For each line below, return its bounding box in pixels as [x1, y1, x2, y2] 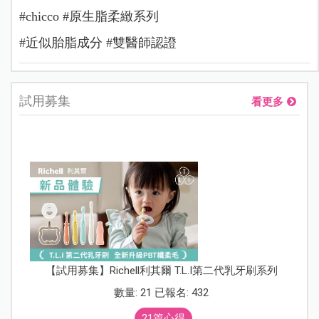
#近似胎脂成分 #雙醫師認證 [19, 35, 177, 50]
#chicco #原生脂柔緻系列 [19, 9, 159, 23]
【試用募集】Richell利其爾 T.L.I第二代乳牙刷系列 [45, 263, 278, 277]
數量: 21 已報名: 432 [114, 286, 209, 299]
